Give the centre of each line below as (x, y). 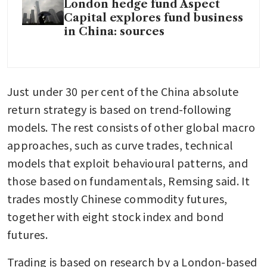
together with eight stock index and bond (116, 216)
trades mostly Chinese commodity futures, (117, 198)
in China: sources (114, 31)
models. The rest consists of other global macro (131, 127)
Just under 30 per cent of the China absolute (123, 91)
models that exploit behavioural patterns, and (128, 162)
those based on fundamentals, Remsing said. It (129, 180)
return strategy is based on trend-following (119, 109)
